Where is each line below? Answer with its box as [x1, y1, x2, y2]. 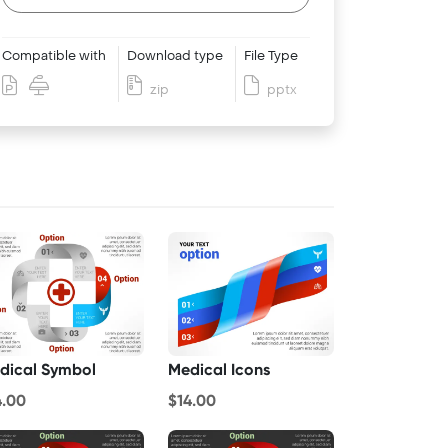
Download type [127, 47, 223, 64]
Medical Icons [168, 360, 270, 380]
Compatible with [2, 47, 106, 64]
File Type [244, 47, 298, 64]
